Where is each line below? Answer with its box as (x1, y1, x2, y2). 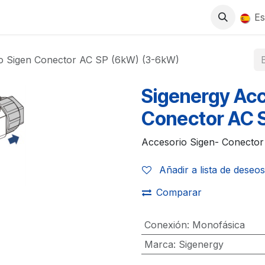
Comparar (156, 186, 202, 198)
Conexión (144, 219, 187, 231)
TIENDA (25, 11, 62, 23)
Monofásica (192, 219, 245, 231)
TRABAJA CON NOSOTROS (71, 11, 201, 23)
